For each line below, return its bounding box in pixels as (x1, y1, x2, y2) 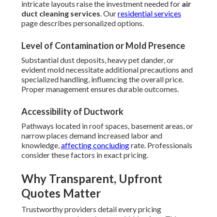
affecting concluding (61, 140, 129, 150)
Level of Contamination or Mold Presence (21, 40, 185, 51)
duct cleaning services (21, 9, 100, 18)
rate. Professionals (129, 140, 192, 150)
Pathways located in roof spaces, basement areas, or (21, 121, 193, 131)
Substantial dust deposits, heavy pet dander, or (21, 55, 174, 65)
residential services (118, 9, 181, 18)
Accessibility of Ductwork (21, 106, 124, 117)
